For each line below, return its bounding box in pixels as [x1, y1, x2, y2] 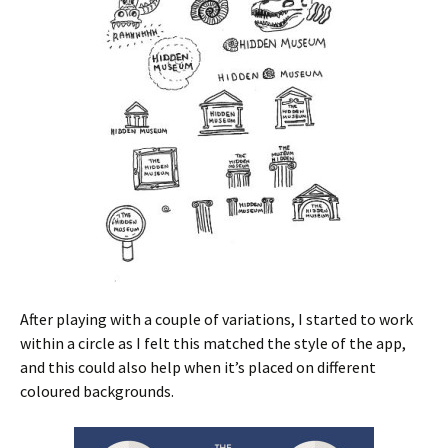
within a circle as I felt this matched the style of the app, [20, 332, 406, 353]
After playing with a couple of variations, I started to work [20, 308, 413, 329]
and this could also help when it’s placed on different [20, 356, 376, 377]
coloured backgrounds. [20, 380, 174, 401]
